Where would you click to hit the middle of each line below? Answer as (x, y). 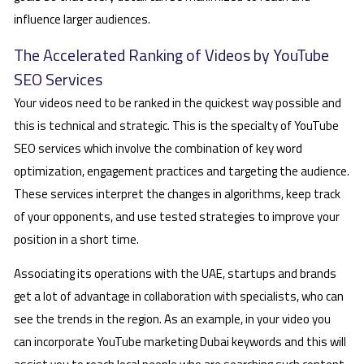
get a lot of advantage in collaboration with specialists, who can (179, 297)
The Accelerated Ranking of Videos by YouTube (171, 54)
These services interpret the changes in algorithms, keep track (177, 193)
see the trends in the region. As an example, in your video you (172, 319)
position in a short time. (76, 239)
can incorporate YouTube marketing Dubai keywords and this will (180, 342)
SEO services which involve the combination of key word (158, 148)
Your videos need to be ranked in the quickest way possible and (178, 102)
